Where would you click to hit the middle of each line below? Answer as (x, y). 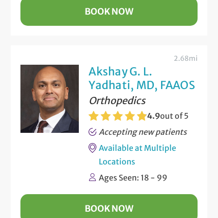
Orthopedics (117, 100)
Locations (117, 161)
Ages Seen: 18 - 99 (133, 177)
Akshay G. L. (121, 71)
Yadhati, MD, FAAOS (142, 85)
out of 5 (175, 116)
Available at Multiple (138, 148)
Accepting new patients (143, 132)
